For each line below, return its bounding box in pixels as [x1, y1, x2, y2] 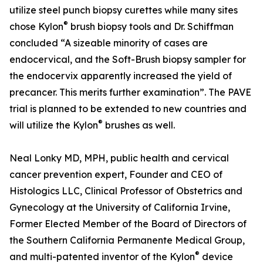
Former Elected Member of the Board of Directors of [9, 218, 247, 230]
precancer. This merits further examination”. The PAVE [9, 86, 251, 98]
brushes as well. [103, 119, 175, 131]
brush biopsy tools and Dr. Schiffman [68, 21, 234, 32]
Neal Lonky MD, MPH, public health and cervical [9, 152, 229, 164]
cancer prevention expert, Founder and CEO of [9, 168, 222, 180]
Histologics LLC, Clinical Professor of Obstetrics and [9, 185, 242, 197]
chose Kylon [9, 21, 63, 32]
